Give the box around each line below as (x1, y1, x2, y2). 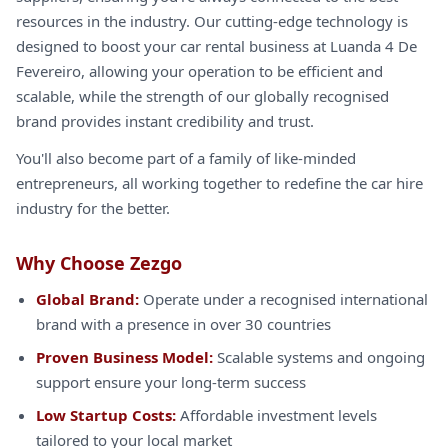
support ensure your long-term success (36, 372, 306, 392)
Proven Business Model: (36, 347, 213, 367)
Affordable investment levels (176, 405, 377, 425)
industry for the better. (16, 198, 170, 218)
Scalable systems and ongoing (213, 347, 425, 367)
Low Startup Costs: (36, 405, 176, 425)
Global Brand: (36, 289, 139, 309)
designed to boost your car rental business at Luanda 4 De (16, 36, 417, 56)
